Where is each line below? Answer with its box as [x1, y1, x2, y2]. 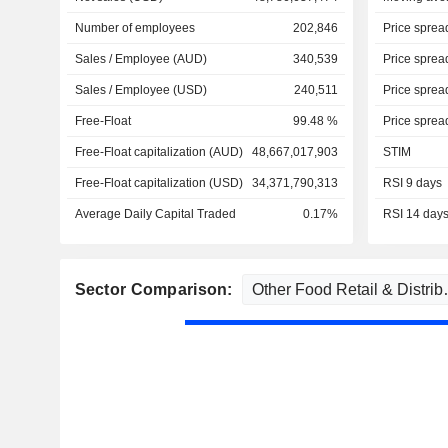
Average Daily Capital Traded [74, 207, 236, 221]
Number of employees [74, 21, 195, 35]
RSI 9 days [382, 176, 442, 190]
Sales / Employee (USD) [74, 83, 207, 97]
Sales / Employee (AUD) [74, 52, 207, 66]
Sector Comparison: [74, 281, 237, 298]
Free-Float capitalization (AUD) [74, 145, 243, 159]
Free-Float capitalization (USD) [74, 176, 243, 190]
